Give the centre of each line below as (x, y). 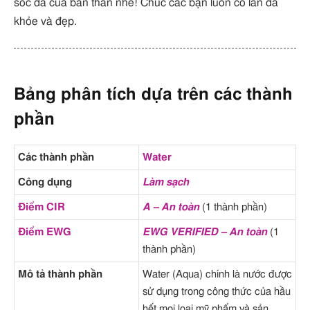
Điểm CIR (42, 207)
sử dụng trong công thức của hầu (217, 291)
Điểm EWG (45, 232)
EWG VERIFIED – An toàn (205, 232)
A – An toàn (171, 207)
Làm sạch (166, 182)
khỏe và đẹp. (45, 21)
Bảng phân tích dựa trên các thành (153, 94)
